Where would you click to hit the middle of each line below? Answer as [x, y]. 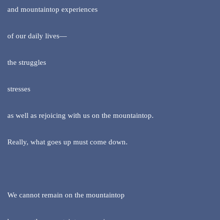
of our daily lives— [37, 36]
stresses [19, 89]
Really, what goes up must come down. [68, 142]
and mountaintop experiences [53, 10]
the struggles [27, 63]
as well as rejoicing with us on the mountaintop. [81, 116]
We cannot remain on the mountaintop [66, 195]
